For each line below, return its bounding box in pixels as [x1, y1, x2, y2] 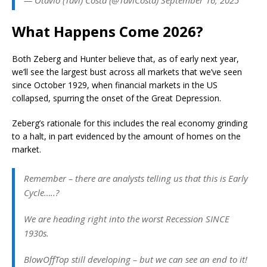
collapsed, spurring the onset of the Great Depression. [12, 92, 221, 104]
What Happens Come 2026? [12, 21, 203, 41]
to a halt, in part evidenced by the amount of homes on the [12, 130, 241, 142]
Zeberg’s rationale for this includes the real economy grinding [12, 117, 247, 129]
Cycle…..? [24, 186, 59, 198]
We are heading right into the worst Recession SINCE [24, 212, 229, 225]
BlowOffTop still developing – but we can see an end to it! [24, 253, 247, 265]
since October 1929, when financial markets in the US [12, 79, 218, 91]
